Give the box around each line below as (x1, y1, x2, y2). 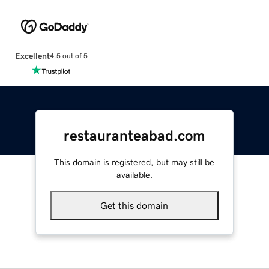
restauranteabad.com (63, 128, 205, 143)
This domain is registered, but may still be (54, 157, 215, 166)
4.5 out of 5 (49, 52, 88, 60)
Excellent (14, 51, 50, 60)
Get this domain (100, 200, 169, 210)
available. (116, 170, 153, 179)
